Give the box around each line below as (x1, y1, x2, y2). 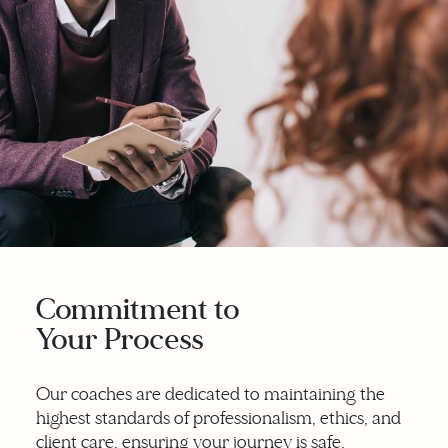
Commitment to (36, 289, 239, 329)
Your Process (36, 319, 204, 359)
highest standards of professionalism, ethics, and (36, 406, 401, 430)
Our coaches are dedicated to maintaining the (36, 382, 385, 406)
